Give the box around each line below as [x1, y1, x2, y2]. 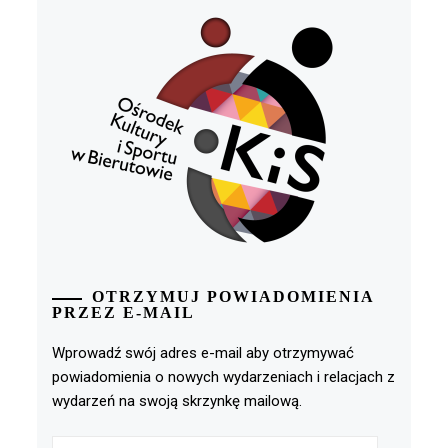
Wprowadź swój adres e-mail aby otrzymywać [52, 344, 355, 363]
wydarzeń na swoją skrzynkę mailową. [52, 392, 303, 411]
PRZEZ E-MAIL [52, 304, 196, 322]
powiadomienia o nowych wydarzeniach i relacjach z [52, 368, 396, 387]
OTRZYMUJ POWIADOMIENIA [92, 288, 375, 306]
